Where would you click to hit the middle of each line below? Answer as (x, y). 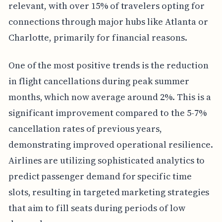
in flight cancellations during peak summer (99, 81)
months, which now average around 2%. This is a (110, 97)
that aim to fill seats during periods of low (97, 208)
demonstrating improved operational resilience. (111, 144)
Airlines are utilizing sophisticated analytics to (107, 160)
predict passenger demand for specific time (100, 176)
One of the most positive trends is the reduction (108, 65)
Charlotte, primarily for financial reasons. (98, 37)
